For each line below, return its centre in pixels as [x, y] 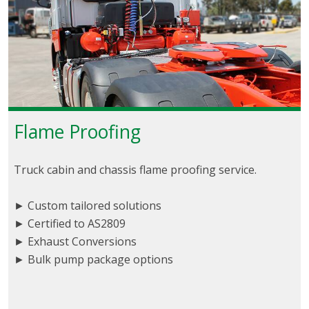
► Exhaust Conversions [75, 242]
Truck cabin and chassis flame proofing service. [135, 170]
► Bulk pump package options [93, 260]
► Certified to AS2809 [70, 224]
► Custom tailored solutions [88, 206]
